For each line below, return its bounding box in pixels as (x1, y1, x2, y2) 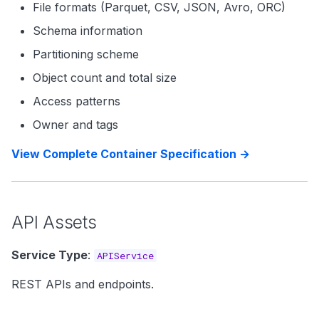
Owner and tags (33, 117, 118, 132)
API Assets (11, 211, 97, 233)
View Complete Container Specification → (11, 147, 250, 161)
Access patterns (33, 94, 120, 108)
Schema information (33, 23, 142, 38)
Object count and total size (33, 70, 177, 85)
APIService (97, 249, 154, 262)
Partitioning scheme (33, 47, 139, 61)
